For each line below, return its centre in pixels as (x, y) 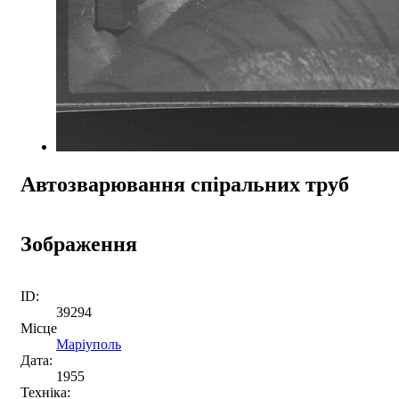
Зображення (79, 244)
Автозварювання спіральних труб (185, 184)
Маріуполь (89, 344)
